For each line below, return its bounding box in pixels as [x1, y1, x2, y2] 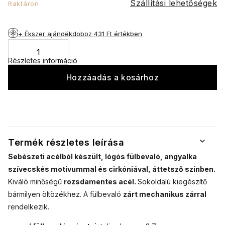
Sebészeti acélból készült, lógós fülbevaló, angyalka [8, 152, 197, 161]
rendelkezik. [8, 202, 49, 211]
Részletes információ [8, 56, 77, 65]
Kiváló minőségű [8, 177, 62, 186]
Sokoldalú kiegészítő [138, 177, 207, 186]
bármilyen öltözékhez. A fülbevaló [8, 190, 123, 199]
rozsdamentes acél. [64, 177, 138, 186]
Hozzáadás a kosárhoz [66, 72, 159, 82]
